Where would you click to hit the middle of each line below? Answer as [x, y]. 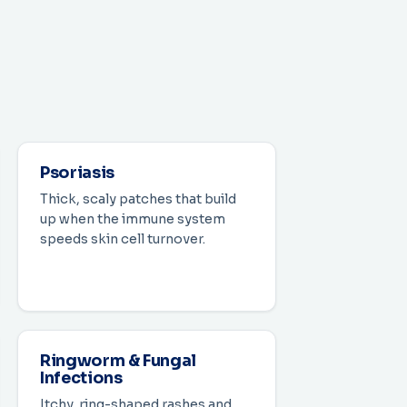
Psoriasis [77, 173]
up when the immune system [133, 219]
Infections [81, 378]
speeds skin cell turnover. [123, 239]
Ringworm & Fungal [119, 361]
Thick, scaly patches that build [138, 199]
